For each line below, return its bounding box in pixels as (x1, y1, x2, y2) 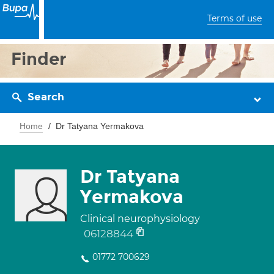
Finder (11, 48, 67, 70)
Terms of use (207, 13, 262, 24)
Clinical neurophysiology (80, 213, 200, 224)
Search (28, 91, 64, 103)
